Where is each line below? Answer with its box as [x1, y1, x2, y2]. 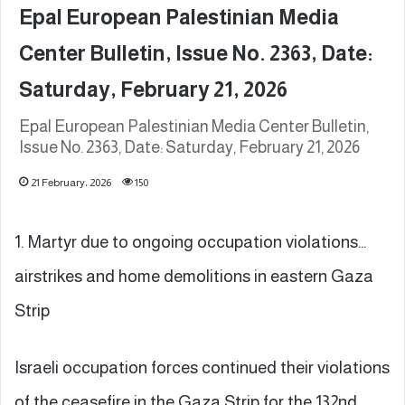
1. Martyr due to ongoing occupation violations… [14, 231, 367, 251]
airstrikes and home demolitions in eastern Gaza [14, 266, 373, 286]
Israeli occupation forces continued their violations [14, 357, 390, 377]
